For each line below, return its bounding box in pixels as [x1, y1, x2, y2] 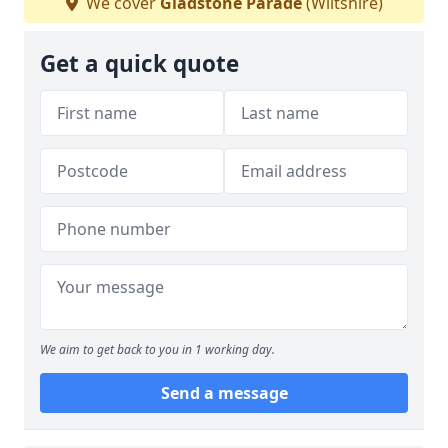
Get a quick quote [40, 47, 239, 79]
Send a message [160, 381, 288, 404]
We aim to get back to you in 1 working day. [40, 340, 275, 358]
